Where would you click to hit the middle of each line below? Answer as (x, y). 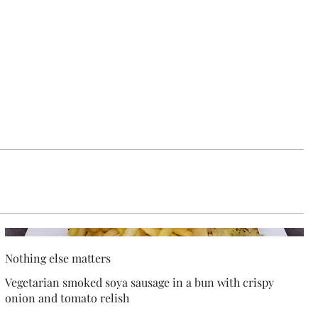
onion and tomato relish (67, 298)
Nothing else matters (57, 258)
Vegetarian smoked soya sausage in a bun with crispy (139, 283)
